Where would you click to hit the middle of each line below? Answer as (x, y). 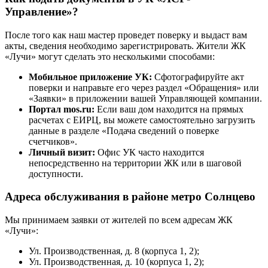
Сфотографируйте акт (198, 77)
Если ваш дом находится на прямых (169, 109)
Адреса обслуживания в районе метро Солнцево (130, 197)
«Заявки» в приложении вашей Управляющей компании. (145, 98)
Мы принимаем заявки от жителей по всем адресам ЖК (119, 220)
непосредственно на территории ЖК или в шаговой (135, 163)
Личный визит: (62, 152)
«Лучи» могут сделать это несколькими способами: (110, 56)
